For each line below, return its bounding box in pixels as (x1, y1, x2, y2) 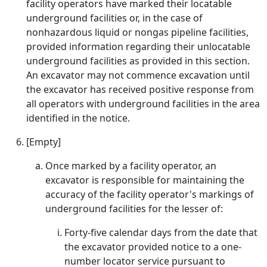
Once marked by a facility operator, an (45, 159, 216, 172)
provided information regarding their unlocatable (26, 40, 250, 53)
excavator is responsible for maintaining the (45, 173, 244, 187)
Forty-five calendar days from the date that (64, 226, 257, 239)
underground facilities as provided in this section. (26, 54, 250, 67)
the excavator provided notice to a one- (64, 240, 241, 253)
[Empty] (26, 135, 61, 148)
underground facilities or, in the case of (26, 11, 203, 24)
